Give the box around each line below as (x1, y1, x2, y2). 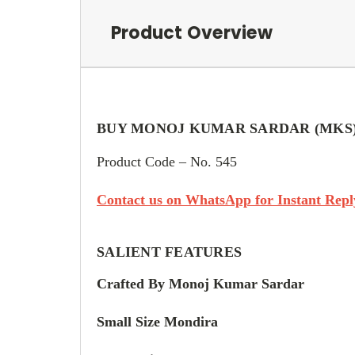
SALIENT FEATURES (97, 243, 242, 260)
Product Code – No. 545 (97, 153, 237, 170)
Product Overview (110, 20, 273, 45)
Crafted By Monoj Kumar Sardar (97, 275, 304, 292)
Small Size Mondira (97, 313, 218, 330)
